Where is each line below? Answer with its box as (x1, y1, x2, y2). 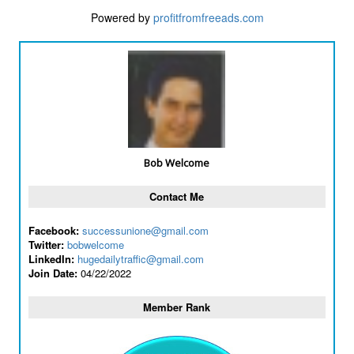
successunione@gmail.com (81, 223, 209, 238)
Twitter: (28, 237, 64, 252)
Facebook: (28, 223, 79, 238)
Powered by (90, 9, 153, 25)
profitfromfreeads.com (153, 9, 264, 25)
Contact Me (149, 189, 205, 204)
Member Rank (143, 299, 211, 314)
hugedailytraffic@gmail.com (77, 251, 204, 266)
